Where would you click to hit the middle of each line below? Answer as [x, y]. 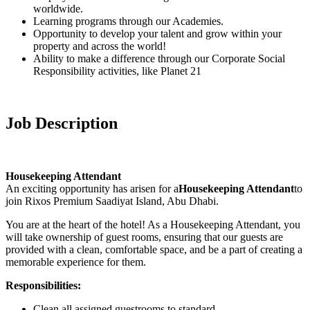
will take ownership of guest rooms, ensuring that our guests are [144, 237]
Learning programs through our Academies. [128, 21]
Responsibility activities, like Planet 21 [117, 71]
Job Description [62, 124]
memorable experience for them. [76, 262]
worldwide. [58, 8]
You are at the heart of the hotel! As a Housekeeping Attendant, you [153, 225]
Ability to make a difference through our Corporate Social [159, 58]
